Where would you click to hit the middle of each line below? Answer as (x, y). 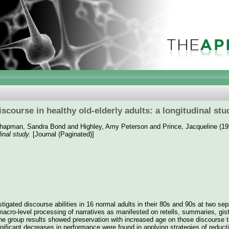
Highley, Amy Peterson (114, 126)
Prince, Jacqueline (190, 126)
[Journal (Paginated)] (62, 134)
